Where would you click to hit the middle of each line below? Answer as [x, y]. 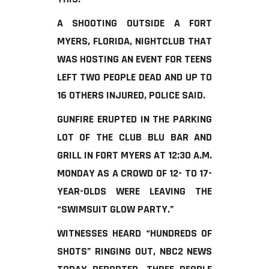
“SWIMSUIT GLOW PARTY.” [115, 209]
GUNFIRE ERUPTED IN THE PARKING [134, 119]
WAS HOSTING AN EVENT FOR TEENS [134, 59]
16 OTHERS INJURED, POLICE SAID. [131, 95]
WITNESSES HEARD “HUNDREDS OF [134, 233]
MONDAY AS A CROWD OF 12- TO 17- [134, 173]
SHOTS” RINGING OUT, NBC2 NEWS [134, 251]
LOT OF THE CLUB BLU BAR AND [134, 137]
